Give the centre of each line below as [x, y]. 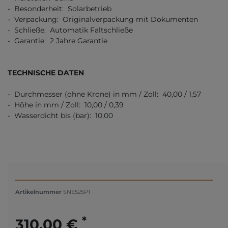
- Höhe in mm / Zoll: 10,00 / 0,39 [66, 105]
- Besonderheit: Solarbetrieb [60, 9]
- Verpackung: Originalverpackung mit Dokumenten [103, 20]
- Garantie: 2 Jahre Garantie [58, 41]
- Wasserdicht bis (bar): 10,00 [60, 116]
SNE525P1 [77, 192]
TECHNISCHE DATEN [46, 73]
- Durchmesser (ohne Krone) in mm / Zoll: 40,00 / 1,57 [104, 94]
